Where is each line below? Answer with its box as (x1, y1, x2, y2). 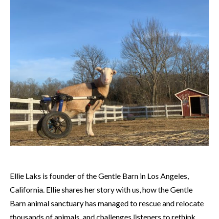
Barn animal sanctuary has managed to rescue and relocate (10, 198, 204, 208)
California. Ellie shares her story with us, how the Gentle (10, 185, 193, 194)
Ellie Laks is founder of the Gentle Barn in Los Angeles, (10, 171, 189, 180)
